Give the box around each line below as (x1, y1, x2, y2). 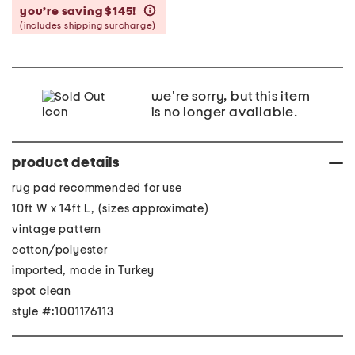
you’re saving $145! (20, 5, 139, 17)
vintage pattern (12, 223, 101, 235)
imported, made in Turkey (12, 265, 155, 277)
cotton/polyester (12, 244, 108, 256)
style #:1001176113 (12, 306, 114, 318)
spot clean (12, 285, 71, 297)
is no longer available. (151, 105, 298, 120)
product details (12, 156, 120, 170)
